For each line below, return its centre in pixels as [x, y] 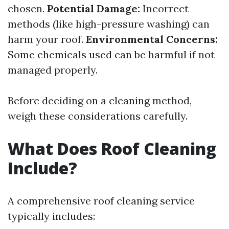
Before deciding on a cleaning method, [100, 100]
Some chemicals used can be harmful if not [111, 54]
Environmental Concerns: [152, 39]
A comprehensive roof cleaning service [101, 201]
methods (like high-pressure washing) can [109, 24]
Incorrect [164, 8]
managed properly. [53, 70]
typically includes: [51, 216]
